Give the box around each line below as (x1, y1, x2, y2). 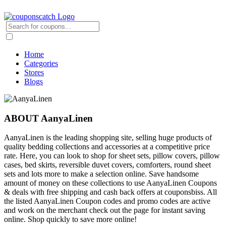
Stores (24, 68, 44, 77)
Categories (24, 59, 58, 68)
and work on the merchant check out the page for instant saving (4, 206, 205, 215)
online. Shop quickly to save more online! (4, 215, 137, 224)
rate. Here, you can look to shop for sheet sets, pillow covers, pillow (4, 151, 220, 160)
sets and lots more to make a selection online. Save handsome (4, 169, 199, 179)
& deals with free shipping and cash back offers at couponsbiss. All (4, 188, 217, 197)
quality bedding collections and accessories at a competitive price (4, 142, 210, 151)
